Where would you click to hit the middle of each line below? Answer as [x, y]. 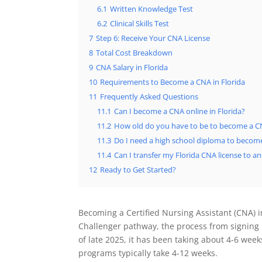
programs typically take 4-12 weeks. [148, 253]
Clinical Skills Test [140, 24]
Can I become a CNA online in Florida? [180, 111]
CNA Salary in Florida [132, 68]
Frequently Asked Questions [149, 97]
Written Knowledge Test [152, 9]
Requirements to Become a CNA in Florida [173, 82]
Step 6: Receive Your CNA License [153, 38]
